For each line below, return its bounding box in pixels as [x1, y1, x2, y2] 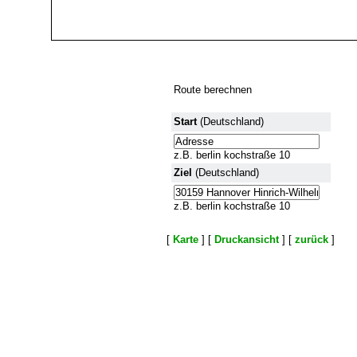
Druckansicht [214, 233, 279, 245]
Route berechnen [173, 84, 252, 96]
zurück [295, 233, 328, 245]
